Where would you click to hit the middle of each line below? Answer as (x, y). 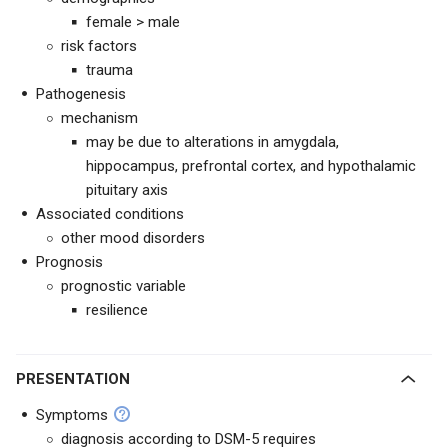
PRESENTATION (78, 379)
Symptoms (72, 415)
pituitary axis (127, 190)
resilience (117, 310)
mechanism (99, 118)
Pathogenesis (81, 94)
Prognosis (69, 262)
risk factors (99, 46)
